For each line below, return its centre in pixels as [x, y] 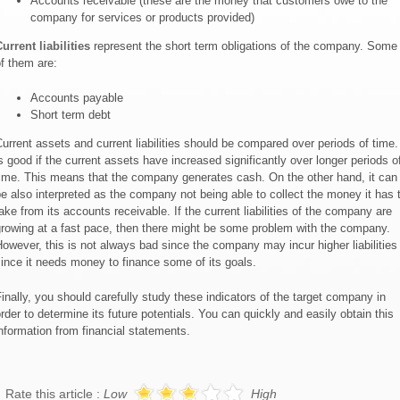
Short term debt [70, 115]
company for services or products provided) [142, 17]
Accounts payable [76, 98]
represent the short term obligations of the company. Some [243, 46]
